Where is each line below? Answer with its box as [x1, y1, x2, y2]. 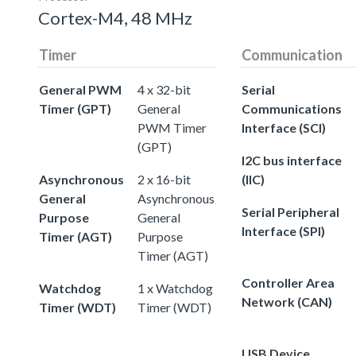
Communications [242, 100, 342, 116]
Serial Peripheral [242, 203, 339, 219]
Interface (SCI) [242, 119, 326, 135]
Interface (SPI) [242, 222, 325, 238]
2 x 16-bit [137, 171, 191, 187]
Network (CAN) [242, 293, 332, 309]
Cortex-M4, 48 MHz [38, 6, 192, 29]
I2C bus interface [242, 152, 342, 168]
